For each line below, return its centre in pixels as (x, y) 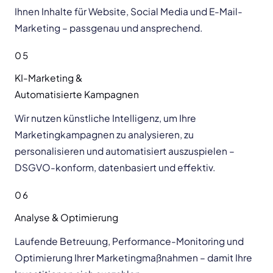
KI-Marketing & (48, 78)
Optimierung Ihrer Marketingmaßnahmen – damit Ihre (133, 258)
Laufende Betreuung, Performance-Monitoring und (129, 241)
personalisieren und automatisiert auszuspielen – (125, 151)
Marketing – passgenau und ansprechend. (108, 28)
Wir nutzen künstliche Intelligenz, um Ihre (105, 118)
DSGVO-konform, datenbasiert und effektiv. (115, 168)
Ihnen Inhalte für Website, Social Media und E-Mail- (129, 12)
